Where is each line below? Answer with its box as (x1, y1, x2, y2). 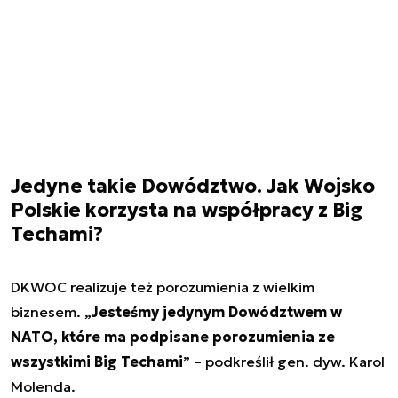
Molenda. (11, 378, 79, 396)
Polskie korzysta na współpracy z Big (11, 198, 363, 223)
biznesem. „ (11, 303, 92, 322)
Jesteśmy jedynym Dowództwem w (92, 303, 342, 322)
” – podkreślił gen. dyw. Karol (183, 353, 385, 371)
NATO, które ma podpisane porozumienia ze (11, 328, 335, 346)
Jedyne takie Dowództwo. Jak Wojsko (11, 174, 375, 199)
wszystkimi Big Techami (11, 353, 183, 371)
